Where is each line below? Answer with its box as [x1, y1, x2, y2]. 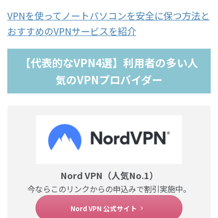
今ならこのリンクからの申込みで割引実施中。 [27, 183, 191, 195]
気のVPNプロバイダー [55, 72, 163, 88]
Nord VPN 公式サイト [70, 203, 137, 213]
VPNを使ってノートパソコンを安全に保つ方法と [7, 9, 210, 22]
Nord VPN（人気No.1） [60, 169, 158, 182]
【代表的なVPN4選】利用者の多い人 [20, 54, 198, 71]
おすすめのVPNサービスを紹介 [7, 24, 136, 38]
